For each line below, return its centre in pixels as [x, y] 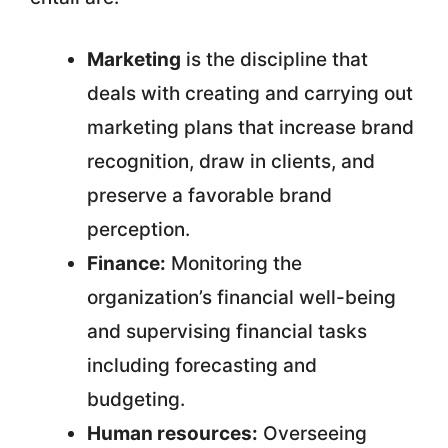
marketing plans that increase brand [250, 127]
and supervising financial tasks [227, 331]
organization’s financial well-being [241, 297]
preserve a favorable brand [209, 195]
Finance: [126, 263]
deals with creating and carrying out [250, 93]
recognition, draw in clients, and [231, 161]
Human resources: [172, 433]
